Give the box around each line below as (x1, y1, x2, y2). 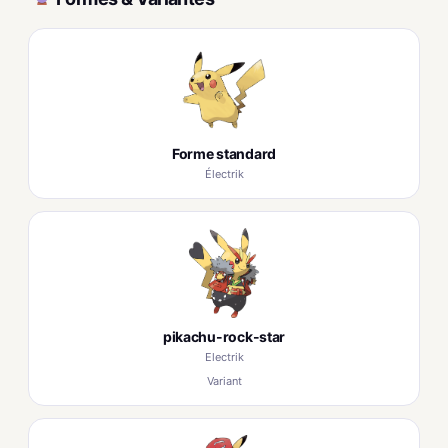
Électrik (204, 167, 244, 181)
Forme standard (171, 145, 277, 162)
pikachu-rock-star (162, 328, 286, 345)
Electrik (204, 350, 244, 364)
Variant (206, 374, 242, 388)
